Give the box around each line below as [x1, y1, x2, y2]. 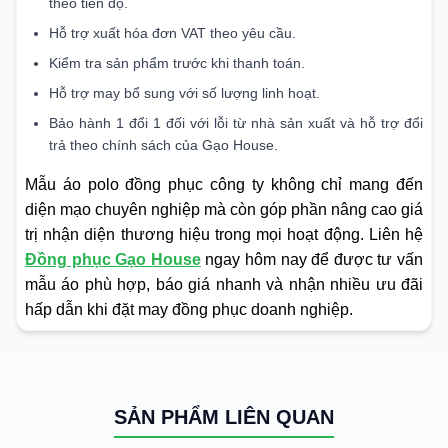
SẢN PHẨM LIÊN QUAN [114, 406, 334, 429]
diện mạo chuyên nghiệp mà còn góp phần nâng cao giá [25, 201, 423, 219]
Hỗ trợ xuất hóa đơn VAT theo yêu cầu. [49, 25, 296, 42]
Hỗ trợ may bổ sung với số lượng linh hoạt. [49, 85, 320, 102]
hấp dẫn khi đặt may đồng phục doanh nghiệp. [25, 301, 357, 319]
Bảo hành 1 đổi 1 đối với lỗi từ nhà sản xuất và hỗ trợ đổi [49, 115, 423, 132]
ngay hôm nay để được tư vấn [200, 251, 424, 269]
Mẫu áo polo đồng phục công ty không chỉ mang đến [25, 176, 423, 194]
